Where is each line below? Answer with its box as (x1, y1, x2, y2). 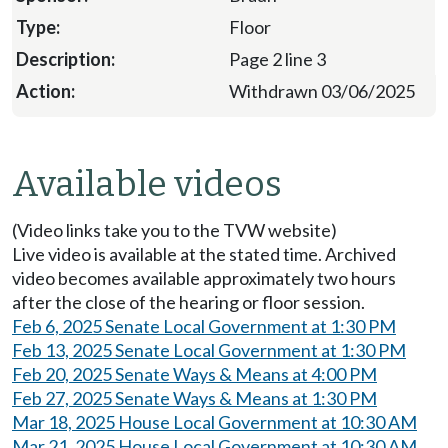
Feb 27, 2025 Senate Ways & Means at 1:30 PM (12, 386, 377, 409)
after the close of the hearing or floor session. (12, 290, 365, 313)
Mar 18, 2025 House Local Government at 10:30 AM (12, 410, 417, 433)
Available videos (12, 162, 282, 205)
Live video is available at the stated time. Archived (12, 242, 396, 265)
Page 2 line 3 (228, 47, 326, 70)
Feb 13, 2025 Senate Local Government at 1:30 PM (12, 338, 406, 361)
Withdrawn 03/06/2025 (229, 79, 415, 102)
